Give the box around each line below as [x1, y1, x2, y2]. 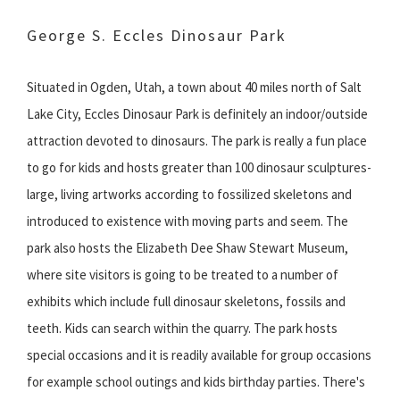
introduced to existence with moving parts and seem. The [27, 212, 348, 230]
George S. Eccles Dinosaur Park [27, 25, 287, 46]
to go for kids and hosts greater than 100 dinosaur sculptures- [27, 159, 371, 177]
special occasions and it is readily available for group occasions [27, 346, 371, 364]
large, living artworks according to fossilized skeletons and [27, 186, 352, 204]
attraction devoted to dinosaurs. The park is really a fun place [27, 132, 367, 150]
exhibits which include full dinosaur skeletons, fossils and [27, 293, 346, 311]
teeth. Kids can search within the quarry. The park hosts [27, 320, 337, 337]
